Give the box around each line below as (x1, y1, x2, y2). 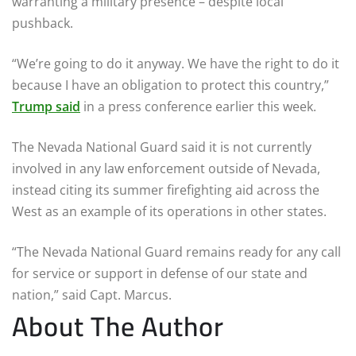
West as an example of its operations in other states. (12, 202, 327, 220)
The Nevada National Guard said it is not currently (12, 137, 311, 156)
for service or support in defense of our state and (12, 264, 308, 282)
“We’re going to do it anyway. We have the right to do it (12, 54, 339, 72)
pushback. (12, 14, 73, 32)
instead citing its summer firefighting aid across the (12, 180, 319, 199)
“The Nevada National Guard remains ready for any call (12, 242, 341, 261)
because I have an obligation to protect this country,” (12, 75, 329, 94)
